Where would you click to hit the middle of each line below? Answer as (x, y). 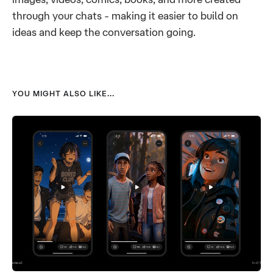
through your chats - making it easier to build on (125, 16)
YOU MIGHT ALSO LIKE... (63, 94)
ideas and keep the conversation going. (104, 32)
